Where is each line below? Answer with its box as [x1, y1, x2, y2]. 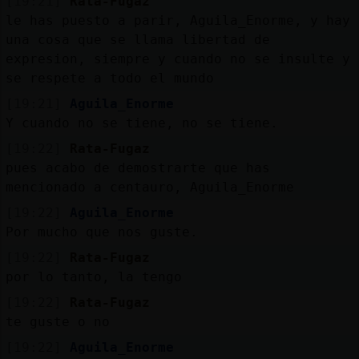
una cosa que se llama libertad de [5, 31, 270, 47]
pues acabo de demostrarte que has [5, 159, 270, 175]
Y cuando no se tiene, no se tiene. [5, 115, 278, 131]
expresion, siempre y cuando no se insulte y [5, 50, 350, 67]
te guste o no [5, 313, 110, 329]
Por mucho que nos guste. [5, 224, 198, 240]
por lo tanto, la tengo [5, 268, 182, 284]
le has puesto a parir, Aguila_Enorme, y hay [5, 12, 350, 28]
